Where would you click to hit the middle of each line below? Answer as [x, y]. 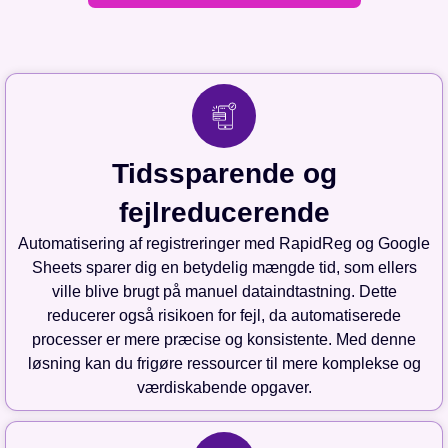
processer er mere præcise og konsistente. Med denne [224, 340]
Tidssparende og [224, 174]
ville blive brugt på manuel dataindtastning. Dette [224, 292]
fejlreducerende [224, 213]
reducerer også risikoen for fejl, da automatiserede [224, 316]
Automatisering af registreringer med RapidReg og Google [224, 244]
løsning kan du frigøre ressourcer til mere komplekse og [224, 364]
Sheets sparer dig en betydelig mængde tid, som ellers [224, 268]
